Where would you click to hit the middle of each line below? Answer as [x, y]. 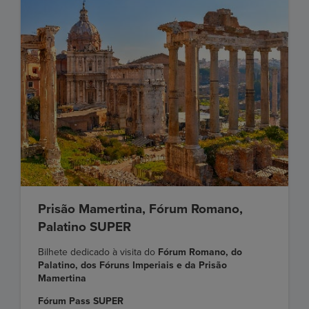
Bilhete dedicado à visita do [98, 252]
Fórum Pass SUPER [81, 301]
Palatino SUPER [84, 227]
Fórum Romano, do [200, 252]
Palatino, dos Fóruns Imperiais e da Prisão [132, 265]
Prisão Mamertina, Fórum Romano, [140, 209]
